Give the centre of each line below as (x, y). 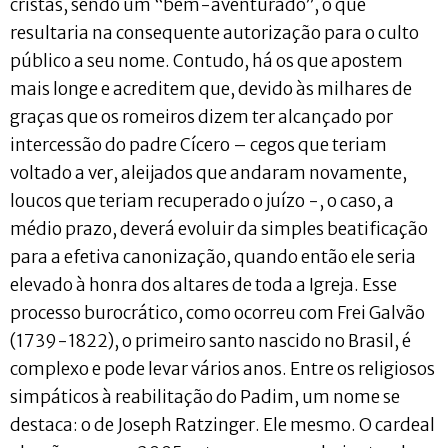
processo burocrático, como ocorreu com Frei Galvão (217, 312)
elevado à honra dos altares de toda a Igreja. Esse (203, 284)
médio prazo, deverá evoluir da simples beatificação (219, 228)
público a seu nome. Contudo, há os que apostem (206, 60)
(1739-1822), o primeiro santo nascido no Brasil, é (210, 340)
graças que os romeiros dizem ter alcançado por (201, 116)
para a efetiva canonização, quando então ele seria (213, 256)
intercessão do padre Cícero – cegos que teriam (198, 144)
